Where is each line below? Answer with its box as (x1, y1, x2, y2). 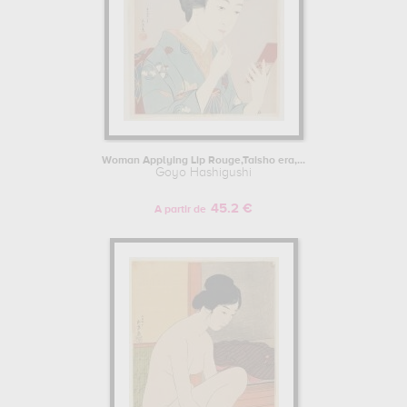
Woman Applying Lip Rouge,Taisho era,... (101, 155, 305, 166)
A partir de (154, 204, 206, 215)
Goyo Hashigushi (154, 166, 252, 179)
